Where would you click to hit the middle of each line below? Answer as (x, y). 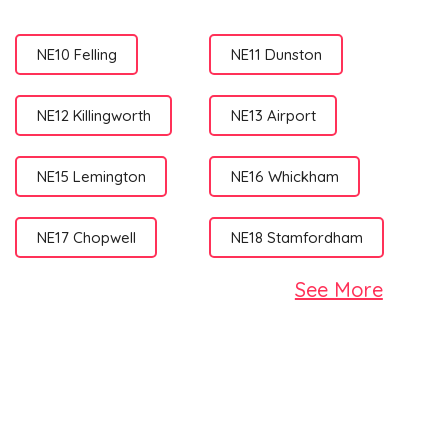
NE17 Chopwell (86, 237)
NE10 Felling (76, 54)
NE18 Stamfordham (296, 237)
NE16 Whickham (284, 176)
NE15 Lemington (91, 176)
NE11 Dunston (276, 54)
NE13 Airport (273, 115)
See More (338, 289)
